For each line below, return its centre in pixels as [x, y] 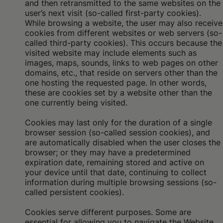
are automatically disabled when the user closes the [123, 142]
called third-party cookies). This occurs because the [123, 43]
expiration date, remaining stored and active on [114, 162]
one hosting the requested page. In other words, [116, 83]
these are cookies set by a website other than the [118, 93]
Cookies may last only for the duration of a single [118, 122]
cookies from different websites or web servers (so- [123, 33]
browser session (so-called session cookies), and [117, 132]
